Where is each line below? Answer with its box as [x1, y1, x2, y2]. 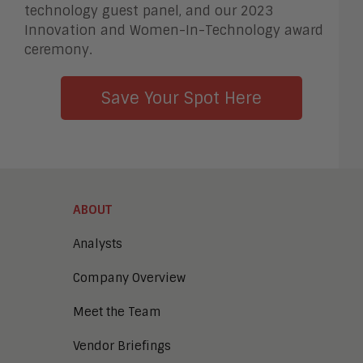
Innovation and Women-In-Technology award [24, 21, 323, 39]
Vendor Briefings [73, 337, 171, 354]
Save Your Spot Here [101, 87, 262, 109]
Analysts [73, 235, 122, 252]
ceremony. [24, 41, 92, 58]
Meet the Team [73, 303, 161, 320]
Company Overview [73, 269, 186, 286]
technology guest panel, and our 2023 [24, 2, 273, 19]
